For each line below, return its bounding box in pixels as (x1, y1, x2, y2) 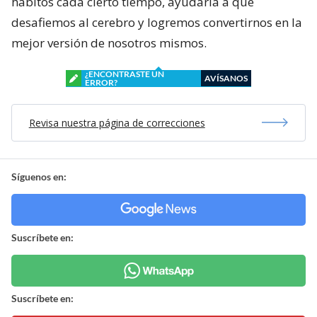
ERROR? (85, 76, 117, 88)
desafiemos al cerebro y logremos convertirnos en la (11, 13, 302, 30)
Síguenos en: (11, 170, 67, 183)
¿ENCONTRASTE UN (85, 68, 164, 79)
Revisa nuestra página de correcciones (28, 115, 205, 129)
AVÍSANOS (204, 72, 248, 83)
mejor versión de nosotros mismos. (11, 34, 207, 51)
